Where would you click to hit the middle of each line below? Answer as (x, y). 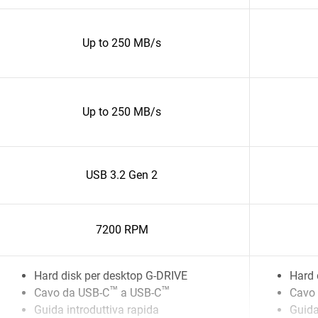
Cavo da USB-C (72, 293)
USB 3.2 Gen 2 (122, 175)
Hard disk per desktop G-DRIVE (112, 276)
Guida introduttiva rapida (97, 310)
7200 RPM (122, 230)
